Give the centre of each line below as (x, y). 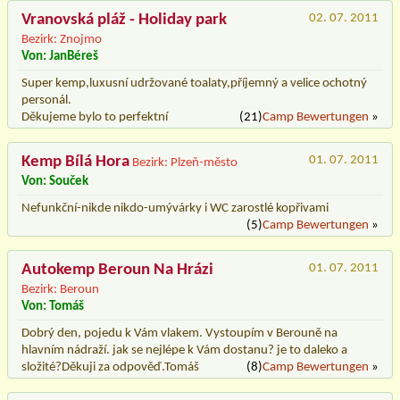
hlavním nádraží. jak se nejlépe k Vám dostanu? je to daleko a (184, 350)
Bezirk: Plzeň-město (185, 162)
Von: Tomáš (53, 306)
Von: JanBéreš (60, 56)
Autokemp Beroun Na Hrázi (117, 270)
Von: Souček (55, 181)
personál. (46, 100)
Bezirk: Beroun (60, 289)
